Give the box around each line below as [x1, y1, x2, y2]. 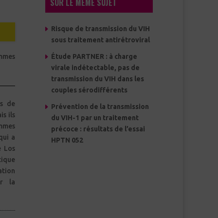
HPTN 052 [51, 136, 83, 145]
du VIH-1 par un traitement [51, 114, 139, 122]
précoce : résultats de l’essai [51, 125, 145, 133]
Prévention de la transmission [51, 103, 149, 111]
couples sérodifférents [51, 86, 127, 94]
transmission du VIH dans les [51, 75, 144, 83]
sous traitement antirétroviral [51, 36, 150, 44]
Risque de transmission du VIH [51, 25, 150, 33]
